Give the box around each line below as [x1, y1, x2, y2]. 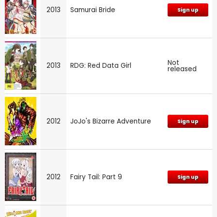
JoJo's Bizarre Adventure [70, 117, 151, 126]
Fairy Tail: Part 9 [70, 172, 122, 182]
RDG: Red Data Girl [70, 61, 131, 71]
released [168, 64, 197, 74]
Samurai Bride [70, 5, 115, 15]
